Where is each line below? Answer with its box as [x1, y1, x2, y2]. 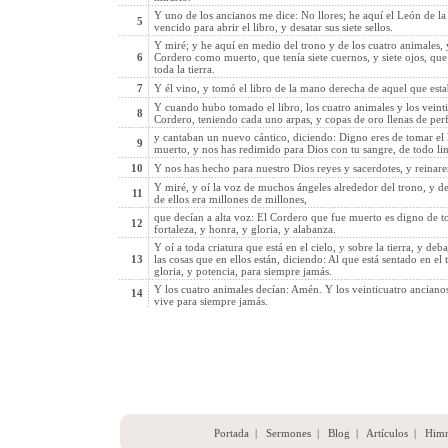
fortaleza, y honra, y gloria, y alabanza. [153, 223, 336, 235]
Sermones [265, 427, 311, 439]
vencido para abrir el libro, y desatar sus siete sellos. [153, 21, 393, 33]
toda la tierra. [153, 63, 215, 75]
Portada [213, 427, 249, 439]
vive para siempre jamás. [153, 295, 268, 307]
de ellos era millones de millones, [153, 193, 307, 205]
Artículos [365, 427, 408, 439]
